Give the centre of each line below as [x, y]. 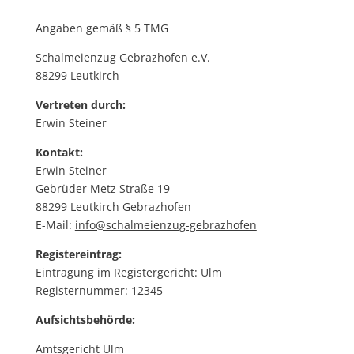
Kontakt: [59, 152]
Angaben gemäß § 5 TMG [102, 28]
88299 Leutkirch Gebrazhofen [113, 207]
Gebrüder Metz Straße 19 [102, 188]
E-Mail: [55, 225]
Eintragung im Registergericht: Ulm [128, 272]
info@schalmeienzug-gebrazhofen [166, 225]
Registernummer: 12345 [99, 290]
